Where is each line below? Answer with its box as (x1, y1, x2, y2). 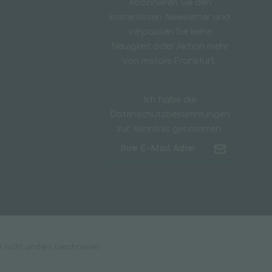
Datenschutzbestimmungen (109, 110, 230, 119)
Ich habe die (143, 95, 197, 104)
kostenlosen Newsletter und (109, 13, 231, 22)
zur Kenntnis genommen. (117, 124, 223, 134)
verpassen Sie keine (127, 27, 212, 36)
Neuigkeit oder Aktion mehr (110, 42, 229, 51)
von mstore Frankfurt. (123, 56, 217, 66)
